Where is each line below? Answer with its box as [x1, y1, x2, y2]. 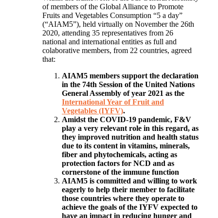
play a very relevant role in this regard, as [62, 124, 199, 133]
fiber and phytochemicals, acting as [62, 150, 177, 159]
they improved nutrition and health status [62, 133, 199, 142]
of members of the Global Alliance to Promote [42, 2, 183, 11]
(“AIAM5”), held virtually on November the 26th [42, 20, 194, 29]
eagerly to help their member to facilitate [62, 185, 195, 194]
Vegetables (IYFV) [62, 107, 123, 115]
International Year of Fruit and [62, 98, 164, 107]
